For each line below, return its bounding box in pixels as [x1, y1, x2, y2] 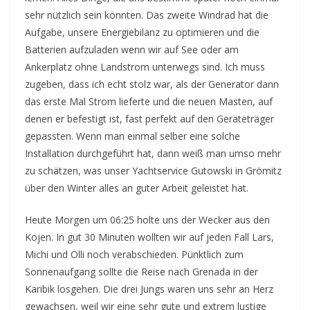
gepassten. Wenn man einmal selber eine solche [25, 129, 240, 143]
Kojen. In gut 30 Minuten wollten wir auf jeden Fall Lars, [25, 230, 274, 244]
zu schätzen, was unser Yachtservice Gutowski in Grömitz [25, 164, 282, 177]
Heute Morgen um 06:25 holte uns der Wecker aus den [25, 213, 270, 226]
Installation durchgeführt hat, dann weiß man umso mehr [25, 147, 281, 160]
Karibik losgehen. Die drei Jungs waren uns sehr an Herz [25, 282, 273, 295]
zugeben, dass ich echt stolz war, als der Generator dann [25, 77, 279, 91]
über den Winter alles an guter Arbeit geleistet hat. [25, 181, 248, 194]
